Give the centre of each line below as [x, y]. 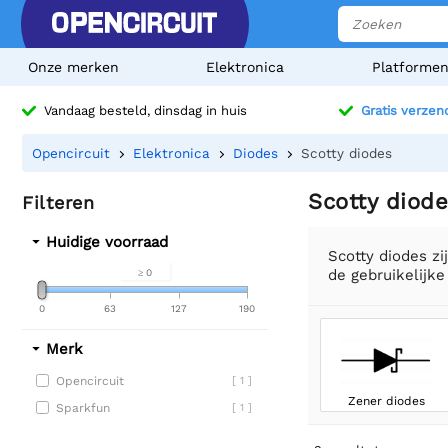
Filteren [58, 202]
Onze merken [73, 67]
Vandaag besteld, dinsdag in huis [145, 111]
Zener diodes [387, 400]
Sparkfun [83, 408]
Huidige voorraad [107, 242]
